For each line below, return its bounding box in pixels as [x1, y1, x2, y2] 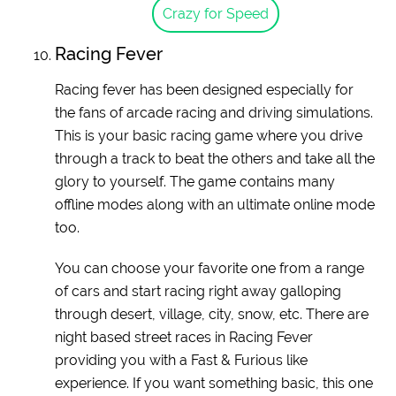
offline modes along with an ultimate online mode [55, 195, 376, 213]
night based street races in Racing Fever [55, 328, 314, 346]
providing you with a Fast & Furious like [55, 351, 308, 369]
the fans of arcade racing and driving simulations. [55, 103, 374, 121]
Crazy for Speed [163, 4, 269, 22]
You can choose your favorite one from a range [55, 259, 365, 277]
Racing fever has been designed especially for [55, 80, 354, 98]
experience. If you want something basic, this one [55, 374, 374, 392]
